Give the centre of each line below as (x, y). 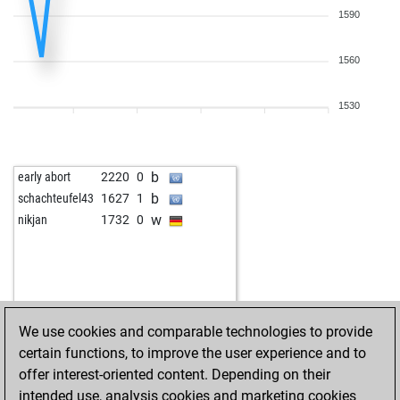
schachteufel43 (56, 198)
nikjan (33, 220)
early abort (44, 177)
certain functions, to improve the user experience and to (192, 353)
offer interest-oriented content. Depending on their (175, 375)
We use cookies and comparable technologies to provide (196, 332)
